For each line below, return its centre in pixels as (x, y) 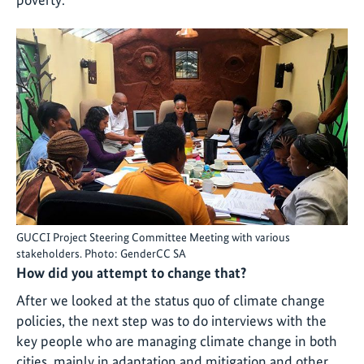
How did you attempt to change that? (132, 273)
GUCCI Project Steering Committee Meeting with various (153, 238)
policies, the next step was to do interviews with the (171, 321)
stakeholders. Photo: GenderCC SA (101, 254)
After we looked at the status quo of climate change (171, 301)
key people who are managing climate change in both (177, 341)
